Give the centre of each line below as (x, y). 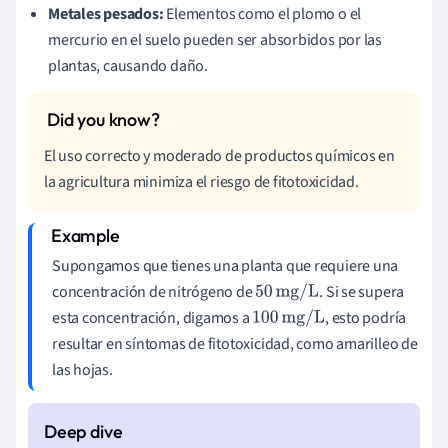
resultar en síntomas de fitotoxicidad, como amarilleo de (235, 343)
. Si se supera (362, 291)
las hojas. (82, 369)
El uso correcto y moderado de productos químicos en (219, 155)
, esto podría (365, 317)
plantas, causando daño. (128, 65)
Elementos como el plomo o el (262, 13)
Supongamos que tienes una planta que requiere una (225, 265)
